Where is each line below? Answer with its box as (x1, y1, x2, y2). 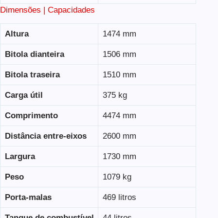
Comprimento (4, 110, 58, 120)
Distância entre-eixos (4, 131, 87, 141)
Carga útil (4, 90, 43, 100)
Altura (4, 29, 29, 38)
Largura (4, 151, 35, 161)
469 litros (102, 192, 136, 202)
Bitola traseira (4, 70, 60, 79)
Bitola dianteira (4, 49, 64, 59)
